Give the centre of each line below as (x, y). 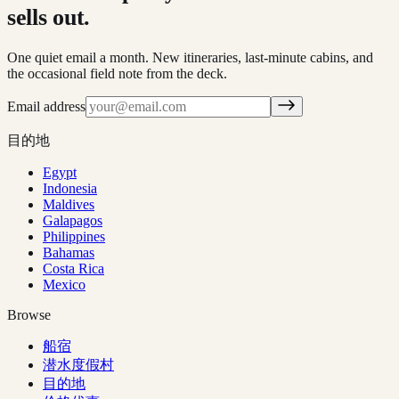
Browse (29, 315)
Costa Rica (73, 269)
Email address (46, 107)
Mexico (64, 285)
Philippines (74, 237)
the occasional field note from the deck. (117, 74)
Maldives (69, 205)
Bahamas (69, 253)
